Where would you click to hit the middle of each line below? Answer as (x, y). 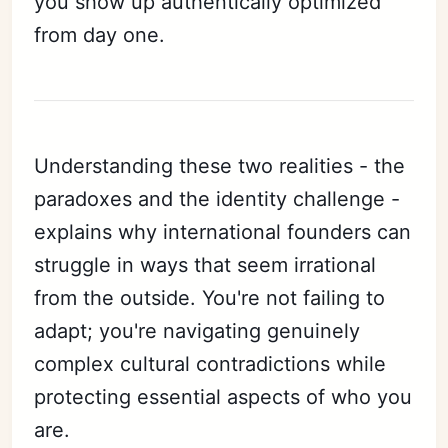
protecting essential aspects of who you (223, 396)
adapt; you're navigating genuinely (197, 330)
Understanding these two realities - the (220, 165)
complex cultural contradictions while (210, 363)
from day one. (100, 34)
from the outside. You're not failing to (210, 297)
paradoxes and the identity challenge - (217, 198)
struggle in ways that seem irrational (205, 264)
